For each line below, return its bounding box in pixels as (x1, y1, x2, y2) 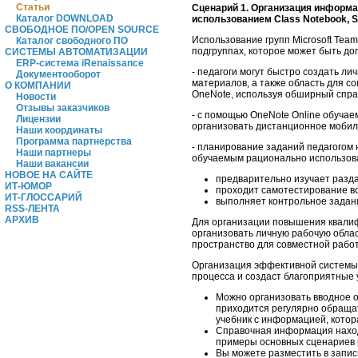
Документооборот (16, 69, 101, 80)
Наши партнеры (16, 147, 91, 158)
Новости (16, 91, 56, 102)
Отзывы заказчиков (16, 102, 109, 113)
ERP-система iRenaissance (16, 58, 144, 69)
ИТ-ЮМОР (5, 181, 52, 192)
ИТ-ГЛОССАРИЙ (5, 192, 82, 203)
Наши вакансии (16, 158, 89, 169)
